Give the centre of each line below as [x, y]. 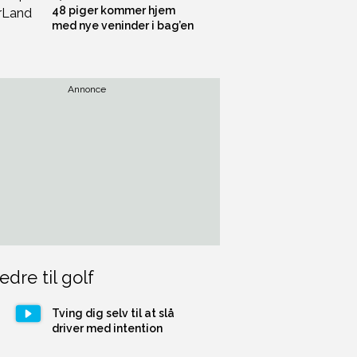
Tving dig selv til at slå [114, 313]
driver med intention [108, 328]
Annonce [87, 89]
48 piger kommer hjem [114, 10]
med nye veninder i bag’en [123, 25]
